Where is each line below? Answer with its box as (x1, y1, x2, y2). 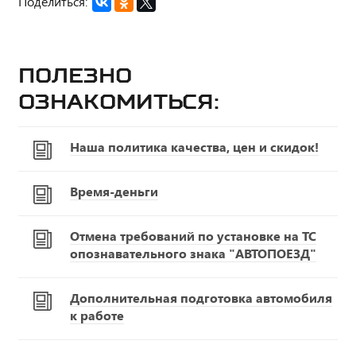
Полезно (18, 63, 132, 88)
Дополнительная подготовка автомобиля (70, 289, 332, 307)
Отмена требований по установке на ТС (70, 227, 316, 245)
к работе (70, 307, 124, 324)
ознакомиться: (18, 89, 219, 114)
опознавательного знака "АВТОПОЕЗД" (70, 245, 316, 262)
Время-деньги (70, 183, 158, 200)
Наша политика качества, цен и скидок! (70, 138, 319, 156)
